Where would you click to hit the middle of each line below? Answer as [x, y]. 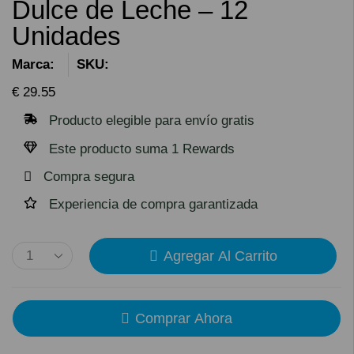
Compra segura [89, 176]
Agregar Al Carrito [220, 256]
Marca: [33, 64]
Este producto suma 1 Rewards [142, 149]
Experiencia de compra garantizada [153, 204]
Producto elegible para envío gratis [152, 120]
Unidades [66, 36]
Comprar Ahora [184, 318]
